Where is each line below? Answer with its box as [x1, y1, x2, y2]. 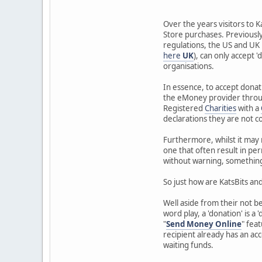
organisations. [163, 61, 214, 72]
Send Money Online [166, 219, 242, 230]
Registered [163, 103, 205, 114]
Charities [205, 103, 236, 114]
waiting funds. [163, 240, 213, 251]
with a [236, 103, 261, 114]
